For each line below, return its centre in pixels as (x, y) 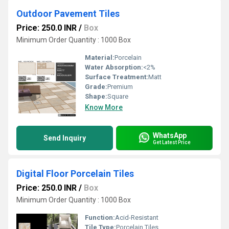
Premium (120, 87)
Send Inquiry (65, 138)
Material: (100, 58)
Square (118, 96)
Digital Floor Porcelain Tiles (75, 174)
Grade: (96, 87)
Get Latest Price (172, 142)
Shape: (96, 96)
